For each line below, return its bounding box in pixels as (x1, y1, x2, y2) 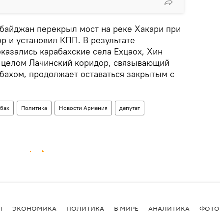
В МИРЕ (114, 204, 138, 213)
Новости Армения (59, 104, 108, 111)
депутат (119, 104, 140, 111)
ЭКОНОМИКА (12, 204, 56, 213)
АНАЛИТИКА (148, 204, 190, 213)
